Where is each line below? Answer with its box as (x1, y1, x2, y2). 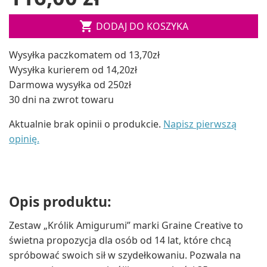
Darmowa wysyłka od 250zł (9, 77, 131, 91)
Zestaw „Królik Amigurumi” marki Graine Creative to (9, 219, 243, 232)
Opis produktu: (9, 191, 111, 211)
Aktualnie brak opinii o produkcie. (9, 117, 163, 131)
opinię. (9, 132, 39, 145)
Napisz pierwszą (163, 117, 237, 131)
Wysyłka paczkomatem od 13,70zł (9, 48, 160, 61)
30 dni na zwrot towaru (9, 92, 114, 106)
